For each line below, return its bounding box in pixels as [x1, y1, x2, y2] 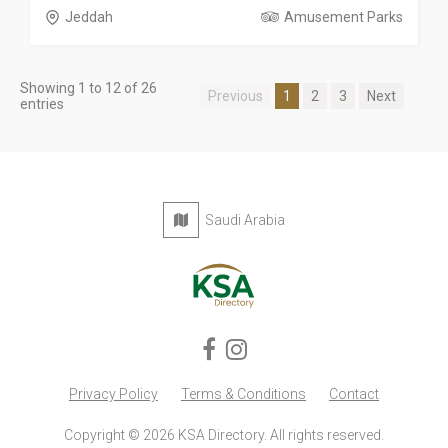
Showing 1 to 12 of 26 [20, 80, 157, 96]
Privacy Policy [69, 386, 158, 402]
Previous [207, 88, 263, 104]
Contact [329, 386, 379, 402]
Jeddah [65, 9, 113, 25]
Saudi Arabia [199, 212, 285, 228]
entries [20, 96, 64, 112]
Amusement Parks [284, 9, 403, 25]
